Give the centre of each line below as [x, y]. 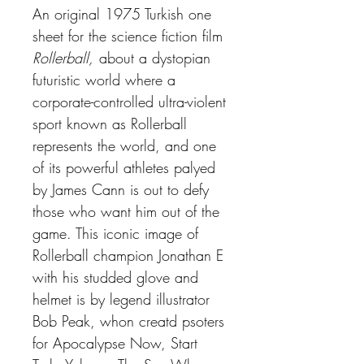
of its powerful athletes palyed [124, 167]
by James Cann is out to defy [121, 189]
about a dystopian [155, 57]
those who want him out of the [126, 211]
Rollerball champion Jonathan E [128, 255]
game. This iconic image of [115, 233]
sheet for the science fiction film [128, 35]
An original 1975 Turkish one [122, 13]
